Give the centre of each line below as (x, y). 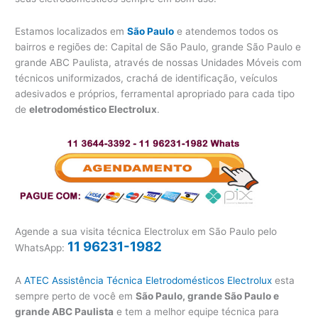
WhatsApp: (42, 247)
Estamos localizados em (71, 32)
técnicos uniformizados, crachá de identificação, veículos (147, 78)
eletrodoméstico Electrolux (93, 110)
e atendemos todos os (226, 32)
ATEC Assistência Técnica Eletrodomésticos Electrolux (148, 280)
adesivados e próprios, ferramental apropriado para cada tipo (155, 94)
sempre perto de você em (76, 296)
